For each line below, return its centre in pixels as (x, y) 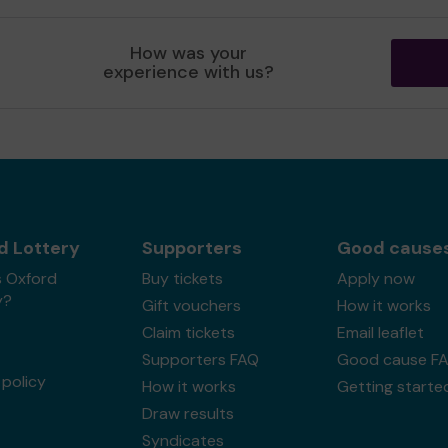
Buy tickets (182, 278)
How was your (189, 53)
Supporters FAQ (200, 359)
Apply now (375, 278)
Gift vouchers (191, 305)
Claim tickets (188, 332)
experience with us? (189, 72)
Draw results (187, 413)
